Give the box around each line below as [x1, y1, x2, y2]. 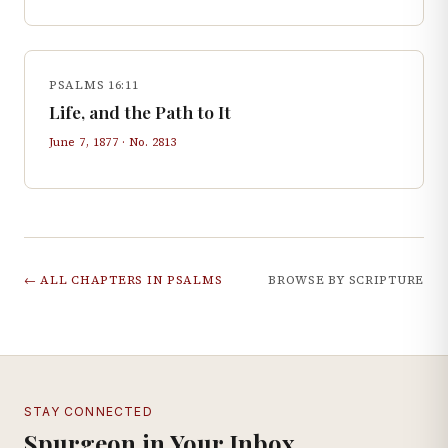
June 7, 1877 [49, 134, 119, 150]
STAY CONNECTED [24, 404, 153, 419]
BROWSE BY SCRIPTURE [268, 272, 424, 288]
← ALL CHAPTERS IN [24, 272, 167, 288]
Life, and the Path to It [49, 100, 231, 123]
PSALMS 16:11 [49, 77, 139, 93]
